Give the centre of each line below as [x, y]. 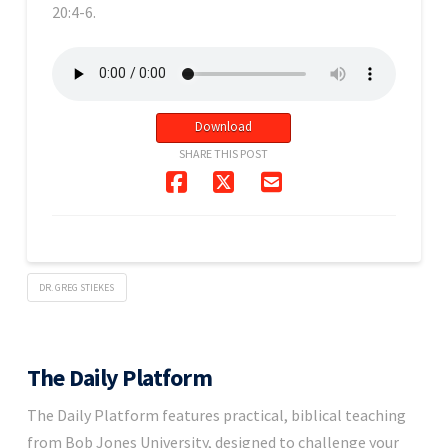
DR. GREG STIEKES [77, 287]
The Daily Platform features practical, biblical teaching [216, 415]
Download [224, 127]
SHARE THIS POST [224, 153]
